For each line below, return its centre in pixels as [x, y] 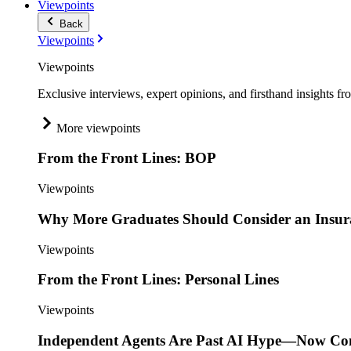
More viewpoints [98, 128]
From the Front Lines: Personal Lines [158, 280]
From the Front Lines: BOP [127, 158]
